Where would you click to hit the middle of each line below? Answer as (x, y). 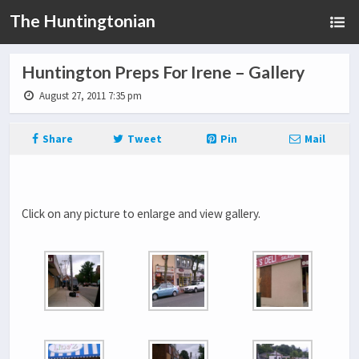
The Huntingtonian (83, 21)
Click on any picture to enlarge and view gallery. (141, 214)
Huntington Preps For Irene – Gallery (163, 72)
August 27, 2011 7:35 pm (90, 96)
